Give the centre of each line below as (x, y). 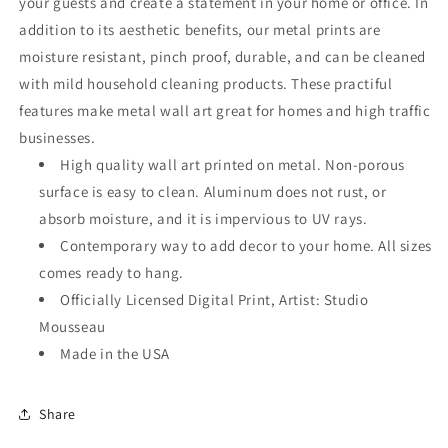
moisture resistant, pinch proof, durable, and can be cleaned (223, 56)
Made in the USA (115, 353)
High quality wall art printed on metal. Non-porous (233, 164)
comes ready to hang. (111, 272)
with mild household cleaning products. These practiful (206, 83)
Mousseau (72, 326)
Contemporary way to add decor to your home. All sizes (246, 245)
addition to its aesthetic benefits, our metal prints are (200, 29)
